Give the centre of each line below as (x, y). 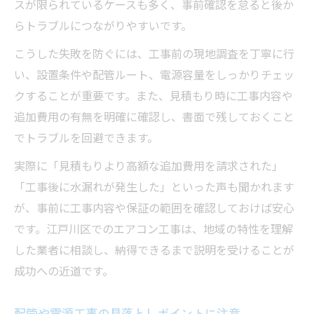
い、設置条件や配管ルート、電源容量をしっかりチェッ (154, 76)
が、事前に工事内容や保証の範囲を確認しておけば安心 (154, 210)
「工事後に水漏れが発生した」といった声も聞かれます (154, 189)
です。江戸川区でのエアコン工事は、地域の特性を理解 (153, 231)
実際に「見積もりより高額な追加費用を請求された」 (149, 168)
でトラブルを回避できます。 (86, 139)
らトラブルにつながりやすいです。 (103, 27)
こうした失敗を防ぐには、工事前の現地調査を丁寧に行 (154, 55)
